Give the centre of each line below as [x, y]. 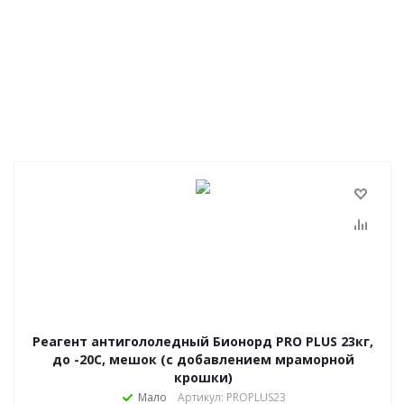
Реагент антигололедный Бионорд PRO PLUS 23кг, [203, 341]
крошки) [203, 377]
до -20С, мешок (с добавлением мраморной [203, 359]
